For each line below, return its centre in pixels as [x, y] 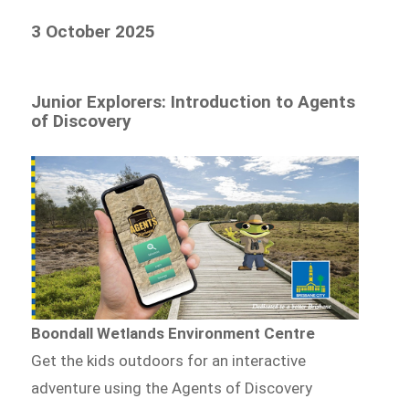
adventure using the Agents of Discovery [172, 388]
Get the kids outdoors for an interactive [169, 361]
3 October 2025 [94, 32]
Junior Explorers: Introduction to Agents [194, 102]
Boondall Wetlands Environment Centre [173, 334]
